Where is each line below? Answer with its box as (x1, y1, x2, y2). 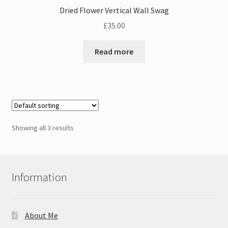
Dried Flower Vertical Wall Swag (59, 5, 169, 15)
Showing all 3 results (11, 123, 74, 133)
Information (11, 169, 67, 184)
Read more (95, 46, 133, 57)
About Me (24, 210, 58, 221)
